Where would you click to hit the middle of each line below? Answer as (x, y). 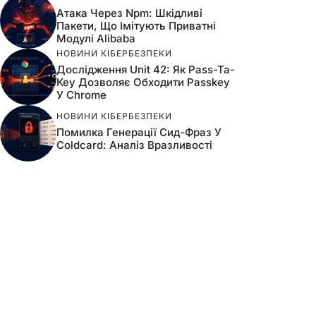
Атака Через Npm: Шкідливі (129, 13)
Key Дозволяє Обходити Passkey (143, 82)
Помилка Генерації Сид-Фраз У (139, 132)
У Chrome (81, 95)
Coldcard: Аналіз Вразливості (134, 145)
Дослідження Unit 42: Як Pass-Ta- (146, 69)
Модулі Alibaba (96, 38)
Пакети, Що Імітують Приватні (136, 25)
